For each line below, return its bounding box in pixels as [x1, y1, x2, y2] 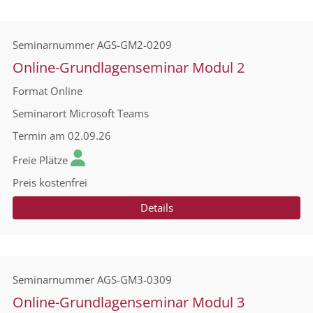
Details [140, 201, 173, 214]
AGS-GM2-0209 [97, 38, 172, 52]
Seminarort [13, 106, 66, 120]
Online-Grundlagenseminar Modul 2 [13, 58, 245, 77]
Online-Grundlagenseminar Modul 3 [13, 293, 245, 312]
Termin [13, 129, 47, 143]
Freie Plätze [13, 153, 68, 167]
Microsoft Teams [69, 106, 149, 120]
